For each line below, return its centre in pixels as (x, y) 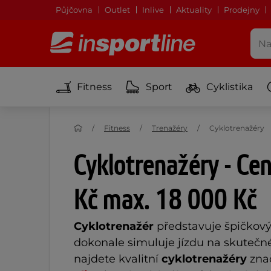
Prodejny (242, 10)
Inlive (153, 10)
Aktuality (194, 10)
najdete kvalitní (118, 259)
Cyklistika (230, 87)
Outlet (117, 10)
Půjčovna (74, 10)
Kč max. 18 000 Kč (165, 201)
